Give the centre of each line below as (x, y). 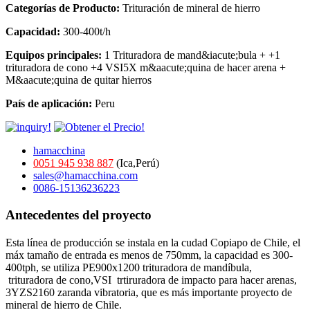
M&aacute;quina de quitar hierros (79, 80)
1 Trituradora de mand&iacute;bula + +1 (192, 55)
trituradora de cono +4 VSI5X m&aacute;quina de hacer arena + (146, 68)
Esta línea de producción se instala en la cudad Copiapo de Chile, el (153, 243)
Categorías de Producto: (64, 8)
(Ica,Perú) (136, 163)
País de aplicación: (50, 104)
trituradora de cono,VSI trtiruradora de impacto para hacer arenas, (151, 280)
